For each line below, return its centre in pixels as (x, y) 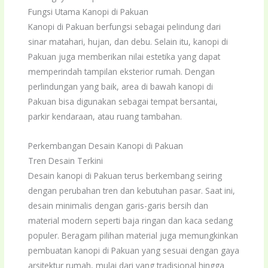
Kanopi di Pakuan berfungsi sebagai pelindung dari (125, 27)
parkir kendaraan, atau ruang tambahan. (105, 117)
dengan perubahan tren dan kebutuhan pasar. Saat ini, (132, 191)
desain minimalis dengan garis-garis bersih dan (118, 206)
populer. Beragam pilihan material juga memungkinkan (133, 236)
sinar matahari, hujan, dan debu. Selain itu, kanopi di (128, 42)
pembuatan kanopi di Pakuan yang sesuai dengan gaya (134, 251)
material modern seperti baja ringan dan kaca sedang (131, 221)
